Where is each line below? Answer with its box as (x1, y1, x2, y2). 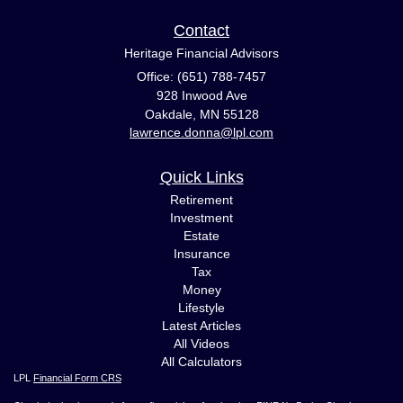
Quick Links (159, 168, 244, 187)
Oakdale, (144, 107, 196, 122)
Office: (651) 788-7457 (137, 69, 266, 85)
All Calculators (161, 354, 242, 370)
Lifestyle (178, 300, 225, 316)
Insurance (173, 246, 230, 262)
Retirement (170, 193, 233, 208)
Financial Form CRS (33, 372, 121, 384)
